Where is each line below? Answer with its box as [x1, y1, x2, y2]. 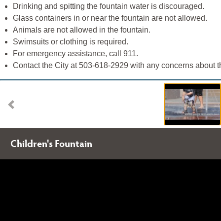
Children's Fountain [10, 136, 92, 150]
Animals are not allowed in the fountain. [13, 25, 152, 34]
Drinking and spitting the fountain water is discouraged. [13, 1, 204, 10]
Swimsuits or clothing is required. [13, 37, 130, 46]
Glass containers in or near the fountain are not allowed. [13, 13, 207, 22]
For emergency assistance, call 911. [13, 49, 138, 58]
